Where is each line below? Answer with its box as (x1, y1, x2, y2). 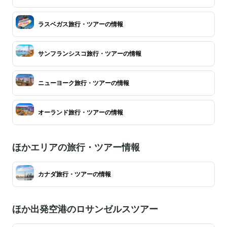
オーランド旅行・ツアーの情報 (38, 108, 123, 116)
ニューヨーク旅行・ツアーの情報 (38, 79, 129, 87)
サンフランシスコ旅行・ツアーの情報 (38, 50, 141, 57)
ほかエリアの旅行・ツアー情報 (12, 141, 140, 153)
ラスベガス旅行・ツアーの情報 (38, 20, 123, 28)
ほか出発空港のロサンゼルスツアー (12, 203, 158, 214)
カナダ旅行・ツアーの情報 (38, 170, 111, 178)
